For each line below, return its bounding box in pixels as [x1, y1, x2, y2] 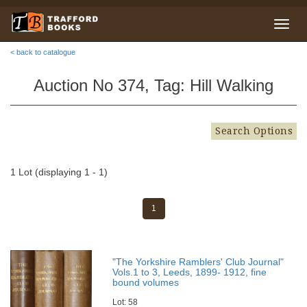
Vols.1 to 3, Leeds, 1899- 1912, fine [112, 267, 267, 278]
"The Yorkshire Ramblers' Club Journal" [112, 256, 284, 267]
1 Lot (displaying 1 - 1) [10, 167, 108, 177]
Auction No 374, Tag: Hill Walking [34, 76, 273, 95]
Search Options [215, 125, 293, 136]
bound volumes [112, 277, 180, 288]
